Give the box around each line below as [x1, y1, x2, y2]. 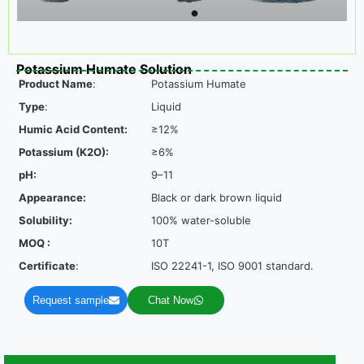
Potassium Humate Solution [16, 61, 192, 78]
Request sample [32, 294, 109, 307]
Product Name [19, 77, 93, 91]
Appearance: [19, 191, 89, 205]
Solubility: [19, 214, 72, 227]
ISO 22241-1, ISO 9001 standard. [151, 259, 314, 273]
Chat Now [148, 294, 193, 307]
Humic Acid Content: [19, 123, 128, 136]
